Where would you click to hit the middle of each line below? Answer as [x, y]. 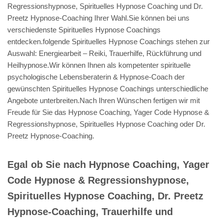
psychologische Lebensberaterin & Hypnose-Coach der [96, 77]
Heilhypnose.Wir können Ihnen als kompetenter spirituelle [99, 65]
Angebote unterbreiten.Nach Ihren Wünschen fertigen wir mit [104, 100]
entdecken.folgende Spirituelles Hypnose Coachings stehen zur [109, 41]
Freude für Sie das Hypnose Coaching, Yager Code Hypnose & [108, 112]
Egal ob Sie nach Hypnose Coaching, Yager [108, 164]
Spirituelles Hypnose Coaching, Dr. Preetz [105, 196]
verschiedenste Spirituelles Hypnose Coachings [84, 29]
